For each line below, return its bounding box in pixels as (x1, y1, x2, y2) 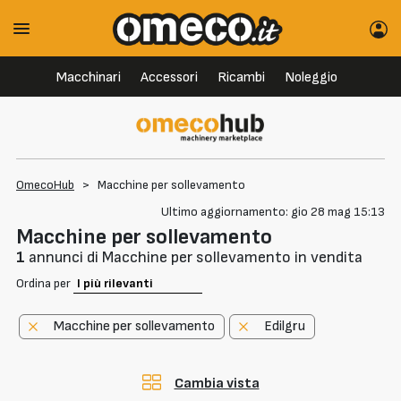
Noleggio (284, 69, 337, 87)
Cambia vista (174, 375, 260, 393)
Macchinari (55, 69, 121, 87)
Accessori (140, 69, 198, 87)
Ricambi (217, 69, 265, 87)
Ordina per (16, 276, 73, 292)
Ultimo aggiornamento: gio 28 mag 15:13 (161, 203, 385, 219)
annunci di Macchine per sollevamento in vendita (25, 248, 363, 268)
